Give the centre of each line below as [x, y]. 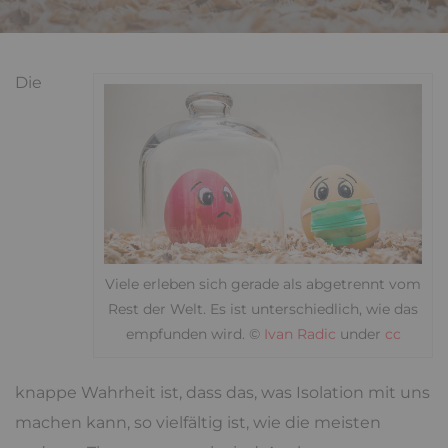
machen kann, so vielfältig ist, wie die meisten [198, 422]
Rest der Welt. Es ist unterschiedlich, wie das [263, 308]
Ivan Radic [299, 333]
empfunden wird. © [194, 333]
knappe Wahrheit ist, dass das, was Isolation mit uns [222, 392]
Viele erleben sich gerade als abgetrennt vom [263, 283]
